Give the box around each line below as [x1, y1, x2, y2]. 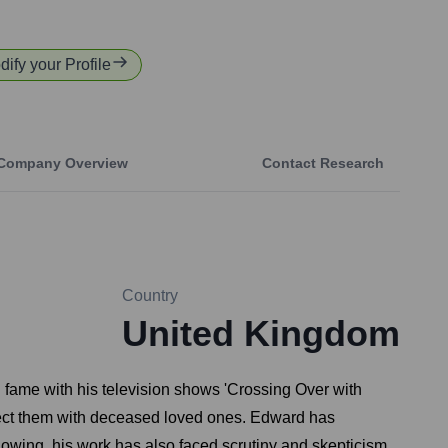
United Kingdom [122, 313, 400, 355]
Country [122, 287, 178, 305]
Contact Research [262, 155, 384, 172]
